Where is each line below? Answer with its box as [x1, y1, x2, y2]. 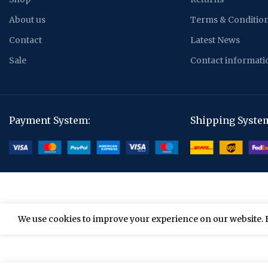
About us [9, 14, 45, 26]
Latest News [190, 35, 240, 46]
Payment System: [9, 114, 90, 127]
